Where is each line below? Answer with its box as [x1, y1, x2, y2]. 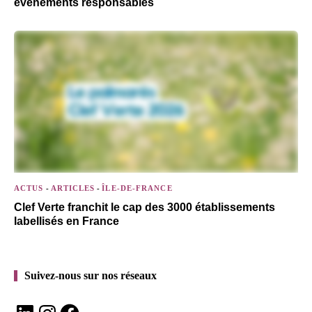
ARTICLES [50, 184, 95, 192]
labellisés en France [14, 215, 119, 227]
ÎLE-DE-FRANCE [102, 184, 173, 192]
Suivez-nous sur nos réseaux [24, 270, 157, 281]
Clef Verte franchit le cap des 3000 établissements [14, 201, 275, 213]
